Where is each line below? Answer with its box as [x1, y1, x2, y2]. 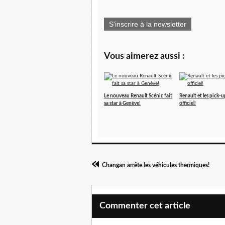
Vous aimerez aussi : [104, 52, 185, 61]
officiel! [179, 101, 196, 106]
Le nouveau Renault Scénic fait [104, 93, 172, 98]
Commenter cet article [99, 201, 190, 210]
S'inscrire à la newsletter [109, 20, 186, 28]
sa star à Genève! [104, 101, 141, 106]
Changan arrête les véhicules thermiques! [102, 162, 209, 168]
